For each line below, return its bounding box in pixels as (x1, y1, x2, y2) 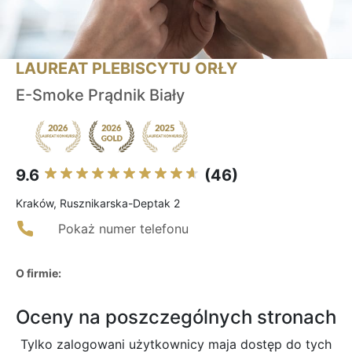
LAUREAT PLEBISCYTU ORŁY (16, 59, 237, 79)
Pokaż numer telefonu (58, 221, 189, 237)
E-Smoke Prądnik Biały (16, 86, 185, 105)
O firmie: (16, 266, 61, 280)
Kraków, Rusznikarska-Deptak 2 (16, 196, 180, 211)
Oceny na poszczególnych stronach (16, 306, 336, 329)
